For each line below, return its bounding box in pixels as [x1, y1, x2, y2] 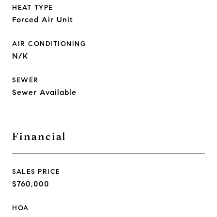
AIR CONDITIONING [12, 40, 86, 48]
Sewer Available [12, 88, 77, 97]
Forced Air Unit [12, 15, 73, 24]
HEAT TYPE [12, 3, 53, 12]
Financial [12, 130, 66, 143]
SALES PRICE [12, 168, 61, 176]
